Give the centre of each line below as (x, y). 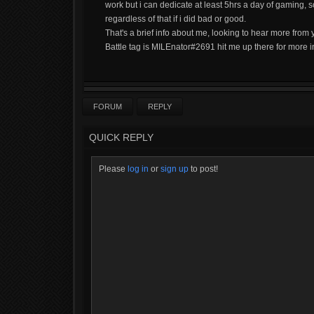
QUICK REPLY (121, 137)
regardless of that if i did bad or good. (176, 19)
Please (113, 169)
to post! (203, 169)
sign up (175, 169)
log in (138, 169)
